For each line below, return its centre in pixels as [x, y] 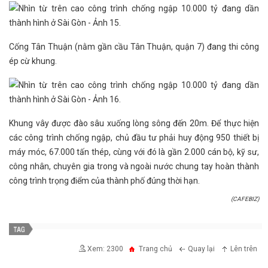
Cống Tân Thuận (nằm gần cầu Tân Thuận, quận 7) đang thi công [134, 47]
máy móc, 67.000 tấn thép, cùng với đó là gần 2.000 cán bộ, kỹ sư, [134, 152]
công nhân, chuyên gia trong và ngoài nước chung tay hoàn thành [134, 166]
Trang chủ [156, 249]
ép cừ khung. [33, 61]
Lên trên [244, 249]
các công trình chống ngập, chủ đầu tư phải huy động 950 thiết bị [134, 138]
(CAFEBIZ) [245, 199]
